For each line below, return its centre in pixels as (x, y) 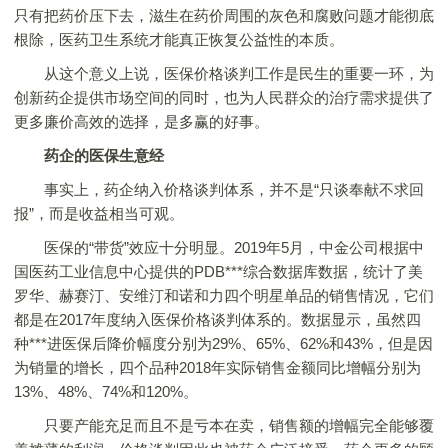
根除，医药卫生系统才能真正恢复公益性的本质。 (179, 39)
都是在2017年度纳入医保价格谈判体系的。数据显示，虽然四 (217, 319)
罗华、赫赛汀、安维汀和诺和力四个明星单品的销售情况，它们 (224, 295)
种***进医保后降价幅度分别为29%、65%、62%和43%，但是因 (223, 343)
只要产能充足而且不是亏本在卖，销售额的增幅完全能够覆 (224, 425)
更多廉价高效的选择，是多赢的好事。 (141, 121)
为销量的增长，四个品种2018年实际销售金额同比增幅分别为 (217, 367)
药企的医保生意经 (104, 155)
